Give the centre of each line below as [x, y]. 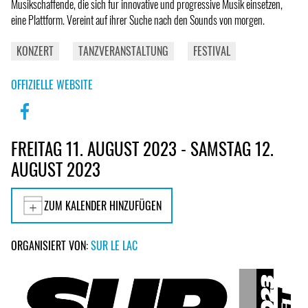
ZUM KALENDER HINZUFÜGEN [103, 205]
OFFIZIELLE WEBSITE [52, 84]
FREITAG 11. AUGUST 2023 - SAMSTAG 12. [142, 148]
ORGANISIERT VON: [51, 245]
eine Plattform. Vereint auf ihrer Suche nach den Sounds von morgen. [138, 20]
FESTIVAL [212, 51]
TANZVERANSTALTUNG [123, 51]
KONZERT [35, 51]
